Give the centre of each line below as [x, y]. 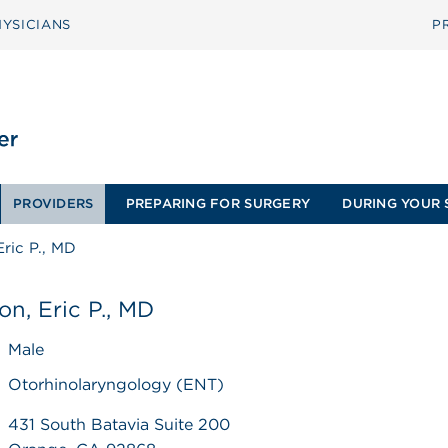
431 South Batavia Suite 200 [119, 424]
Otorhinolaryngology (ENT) [116, 384]
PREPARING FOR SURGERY [218, 203]
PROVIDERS [53, 203]
